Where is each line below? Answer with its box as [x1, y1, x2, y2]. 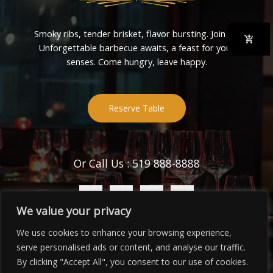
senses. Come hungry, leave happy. [66, 55, 207, 68]
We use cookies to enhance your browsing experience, [16, 227, 232, 238]
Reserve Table [108, 102, 165, 114]
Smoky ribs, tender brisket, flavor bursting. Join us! [34, 27, 239, 40]
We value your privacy [16, 204, 131, 218]
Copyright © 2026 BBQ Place [77, 253, 196, 266]
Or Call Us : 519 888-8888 [73, 155, 200, 171]
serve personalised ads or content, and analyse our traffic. [16, 241, 246, 253]
